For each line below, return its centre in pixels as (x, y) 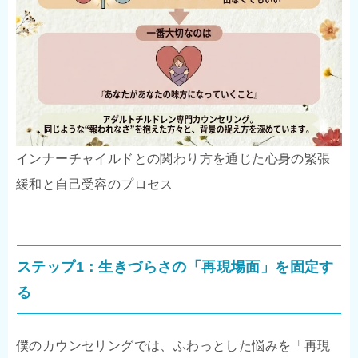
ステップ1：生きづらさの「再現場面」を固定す (175, 267)
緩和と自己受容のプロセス (95, 184)
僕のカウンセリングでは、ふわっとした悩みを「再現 (173, 345)
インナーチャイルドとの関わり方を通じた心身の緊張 (173, 158)
